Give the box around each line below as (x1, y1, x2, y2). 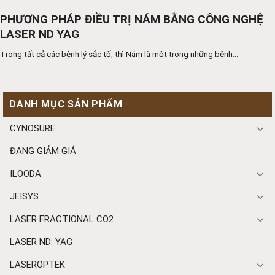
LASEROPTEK (10, 258, 65, 270)
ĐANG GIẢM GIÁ (10, 145, 76, 157)
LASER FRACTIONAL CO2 (10, 213, 114, 225)
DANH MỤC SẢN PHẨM (9, 98, 123, 110)
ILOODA (10, 168, 41, 179)
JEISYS (10, 190, 39, 202)
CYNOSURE (10, 122, 55, 134)
